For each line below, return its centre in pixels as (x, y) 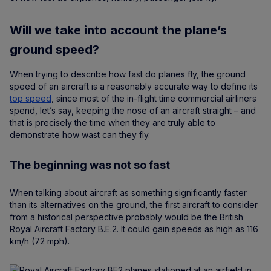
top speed (31, 99)
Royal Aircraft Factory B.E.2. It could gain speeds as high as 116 (134, 229)
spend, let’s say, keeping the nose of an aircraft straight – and (133, 111)
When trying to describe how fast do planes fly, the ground (128, 74)
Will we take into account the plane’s (118, 31)
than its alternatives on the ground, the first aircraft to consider (134, 205)
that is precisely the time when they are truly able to (113, 123)
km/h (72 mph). (40, 241)
